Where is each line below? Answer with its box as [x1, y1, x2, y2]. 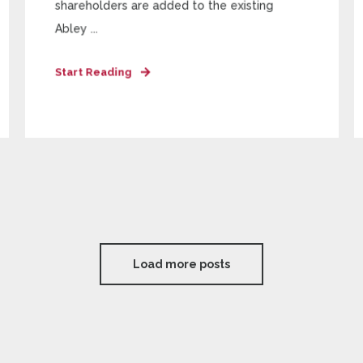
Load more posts [133, 258, 230, 271]
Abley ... [54, 22, 98, 36]
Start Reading [54, 66, 132, 79]
